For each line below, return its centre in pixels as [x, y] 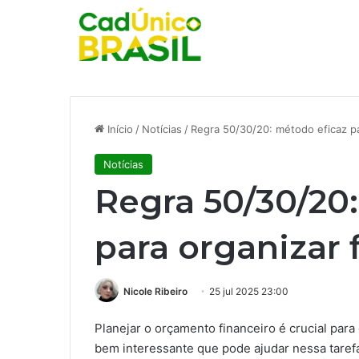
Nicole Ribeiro [155, 291]
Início [119, 129]
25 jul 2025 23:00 [249, 291]
